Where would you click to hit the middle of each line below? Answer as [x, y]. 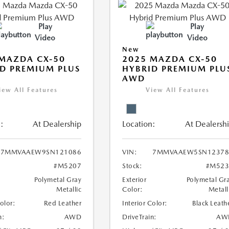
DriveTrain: [140, 217]
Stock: [132, 166]
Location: [139, 124]
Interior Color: [145, 203]
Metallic [69, 189]
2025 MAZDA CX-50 [170, 59]
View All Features [178, 90]
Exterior [134, 180]
